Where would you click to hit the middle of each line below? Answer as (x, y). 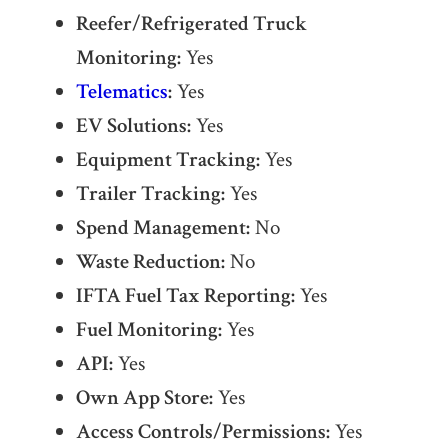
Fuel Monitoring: (148, 330)
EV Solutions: (133, 126)
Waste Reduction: (150, 262)
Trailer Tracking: (150, 194)
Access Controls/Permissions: (202, 432)
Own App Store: (144, 398)
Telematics (121, 92)
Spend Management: (162, 228)
